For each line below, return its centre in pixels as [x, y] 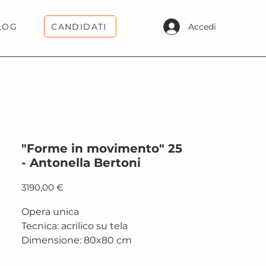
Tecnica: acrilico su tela [75, 226]
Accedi [202, 26]
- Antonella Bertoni [81, 163]
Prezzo [78, 187]
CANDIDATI [79, 26]
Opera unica [50, 212]
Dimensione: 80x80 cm [77, 240]
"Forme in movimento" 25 [102, 148]
